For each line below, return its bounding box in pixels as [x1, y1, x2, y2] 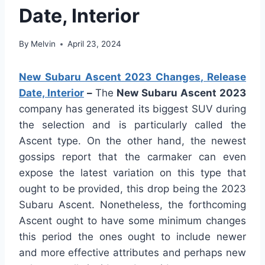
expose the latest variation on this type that [19, 167, 246, 179]
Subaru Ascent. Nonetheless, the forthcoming [19, 199, 246, 211]
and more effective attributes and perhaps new [19, 247, 246, 259]
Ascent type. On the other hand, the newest [19, 135, 246, 147]
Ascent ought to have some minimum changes [19, 215, 246, 227]
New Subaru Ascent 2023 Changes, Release [19, 71, 246, 83]
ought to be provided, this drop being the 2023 [19, 183, 246, 195]
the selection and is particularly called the [19, 119, 246, 131]
